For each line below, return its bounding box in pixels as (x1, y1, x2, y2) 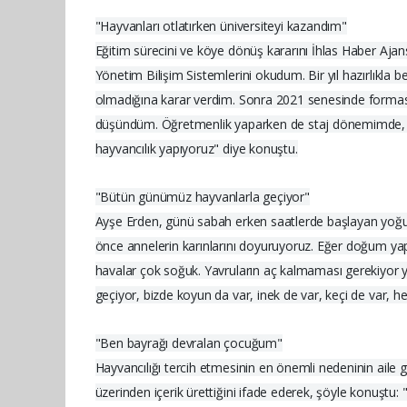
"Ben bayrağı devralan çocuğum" (94, 334, 283, 352)
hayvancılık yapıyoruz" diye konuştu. (94, 140, 298, 158)
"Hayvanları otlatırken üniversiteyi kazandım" (94, 17, 347, 35)
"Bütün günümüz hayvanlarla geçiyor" (94, 188, 310, 206)
